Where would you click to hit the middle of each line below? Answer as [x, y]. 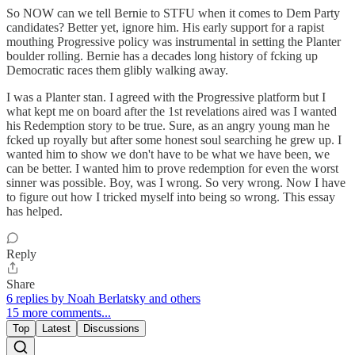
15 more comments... [59, 313]
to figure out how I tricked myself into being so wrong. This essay [171, 197]
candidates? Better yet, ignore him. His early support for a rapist [165, 28]
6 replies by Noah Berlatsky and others [103, 299]
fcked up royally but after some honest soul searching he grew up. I [174, 140]
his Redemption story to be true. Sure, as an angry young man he [168, 126]
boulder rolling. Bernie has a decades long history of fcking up [162, 56]
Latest [56, 329]
